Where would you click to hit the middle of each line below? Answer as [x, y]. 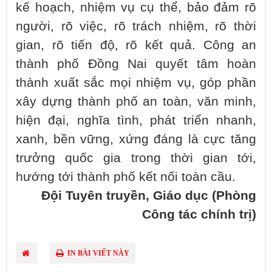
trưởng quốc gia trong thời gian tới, [136, 158]
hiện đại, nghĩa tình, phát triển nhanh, [136, 121]
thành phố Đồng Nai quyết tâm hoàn [136, 64]
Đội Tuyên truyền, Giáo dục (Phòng [149, 196]
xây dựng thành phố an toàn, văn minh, [136, 102]
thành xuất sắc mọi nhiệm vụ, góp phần [136, 83]
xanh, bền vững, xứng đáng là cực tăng [136, 139]
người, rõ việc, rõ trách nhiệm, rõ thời [136, 26]
